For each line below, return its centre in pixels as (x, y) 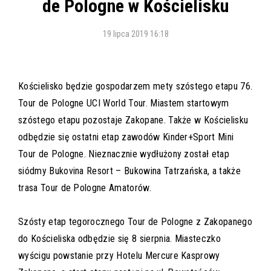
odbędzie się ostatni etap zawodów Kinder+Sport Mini (126, 137)
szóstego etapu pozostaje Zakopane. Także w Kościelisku (133, 120)
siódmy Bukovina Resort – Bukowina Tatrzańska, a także (129, 171)
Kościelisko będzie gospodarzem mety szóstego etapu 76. (135, 87)
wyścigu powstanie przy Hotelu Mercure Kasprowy (119, 256)
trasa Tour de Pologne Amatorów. (85, 188)
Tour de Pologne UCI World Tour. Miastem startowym (124, 103)
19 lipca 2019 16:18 (135, 34)
